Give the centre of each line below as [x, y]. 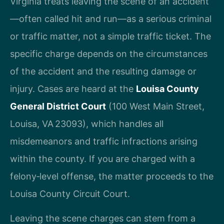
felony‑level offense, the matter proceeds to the [112, 176]
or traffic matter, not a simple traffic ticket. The [110, 36]
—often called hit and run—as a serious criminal [111, 18]
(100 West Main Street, [155, 106]
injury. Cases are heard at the [73, 88]
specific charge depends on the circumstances [109, 53]
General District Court [58, 106]
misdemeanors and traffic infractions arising [104, 141]
